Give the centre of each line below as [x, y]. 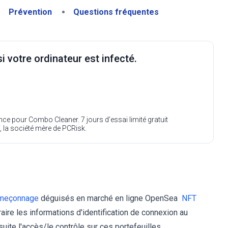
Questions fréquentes [116, 12]
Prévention [30, 12]
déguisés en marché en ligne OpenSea [110, 198]
